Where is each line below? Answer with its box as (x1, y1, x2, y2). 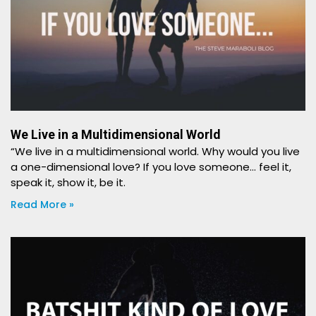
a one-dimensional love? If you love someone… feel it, (11, 159, 291, 174)
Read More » (11, 197, 74, 212)
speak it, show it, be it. (11, 175, 126, 190)
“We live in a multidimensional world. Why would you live (11, 144, 300, 159)
